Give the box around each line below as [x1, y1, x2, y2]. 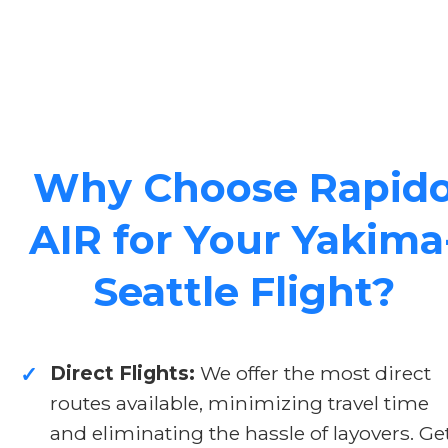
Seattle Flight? [93, 266, 395, 316]
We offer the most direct [195, 360, 431, 385]
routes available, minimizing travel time [50, 390, 429, 415]
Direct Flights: [50, 360, 195, 385]
